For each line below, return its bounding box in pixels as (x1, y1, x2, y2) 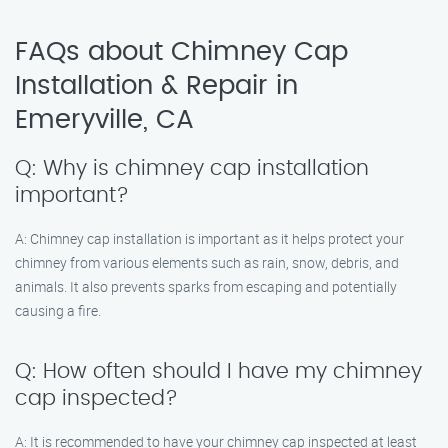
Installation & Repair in (15, 73, 298, 99)
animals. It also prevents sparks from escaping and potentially (15, 277, 397, 296)
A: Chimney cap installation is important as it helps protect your (15, 229, 404, 248)
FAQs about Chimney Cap (15, 39, 348, 65)
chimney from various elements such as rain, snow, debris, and (15, 253, 399, 272)
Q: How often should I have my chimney (15, 361, 422, 382)
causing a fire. (15, 301, 101, 320)
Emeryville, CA (15, 107, 194, 133)
